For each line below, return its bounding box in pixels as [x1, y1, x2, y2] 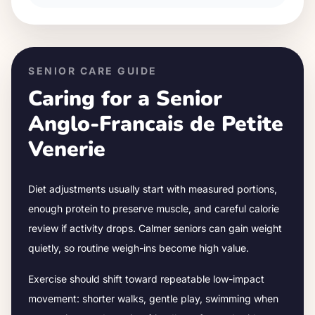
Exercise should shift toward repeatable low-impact [28, 273, 264, 285]
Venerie [28, 135, 105, 164]
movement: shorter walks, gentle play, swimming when [28, 292, 278, 304]
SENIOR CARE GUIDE [28, 65, 157, 77]
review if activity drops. [28, 222, 139, 234]
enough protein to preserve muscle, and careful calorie [28, 202, 279, 214]
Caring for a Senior [28, 84, 222, 113]
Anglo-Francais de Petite [28, 110, 283, 139]
